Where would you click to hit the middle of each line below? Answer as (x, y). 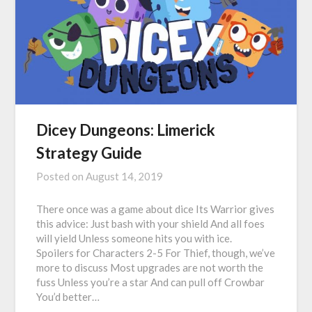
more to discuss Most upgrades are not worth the (150, 268)
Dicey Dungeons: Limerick (126, 130)
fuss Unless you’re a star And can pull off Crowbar (151, 282)
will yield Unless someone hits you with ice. (136, 239)
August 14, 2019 (125, 177)
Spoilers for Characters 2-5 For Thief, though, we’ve (156, 253)
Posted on (61, 177)
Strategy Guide (89, 153)
